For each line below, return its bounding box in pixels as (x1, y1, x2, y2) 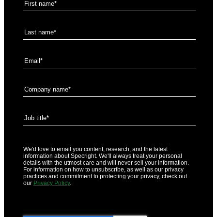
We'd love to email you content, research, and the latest (23, 145, 168, 153)
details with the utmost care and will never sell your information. (23, 159, 189, 166)
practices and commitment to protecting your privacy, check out (23, 172, 187, 180)
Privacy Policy (33, 179, 70, 186)
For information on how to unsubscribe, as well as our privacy (23, 166, 184, 173)
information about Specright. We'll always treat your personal (23, 152, 182, 159)
